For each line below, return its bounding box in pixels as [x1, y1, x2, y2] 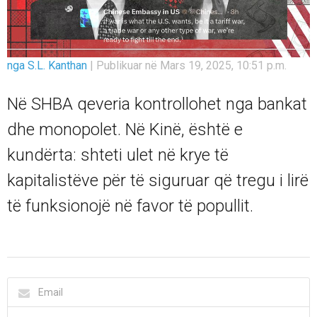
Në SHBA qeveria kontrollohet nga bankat [7, 93, 307, 114]
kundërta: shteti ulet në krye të [7, 144, 229, 165]
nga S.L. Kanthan [7, 58, 90, 72]
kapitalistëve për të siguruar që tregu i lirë [7, 170, 309, 190]
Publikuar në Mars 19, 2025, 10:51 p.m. [96, 58, 287, 72]
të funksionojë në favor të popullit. [7, 195, 253, 216]
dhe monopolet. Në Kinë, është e [7, 119, 243, 139]
